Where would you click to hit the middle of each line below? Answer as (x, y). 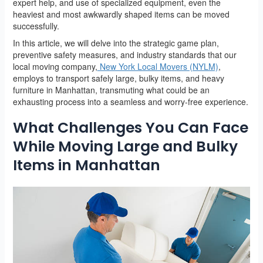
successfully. (36, 26)
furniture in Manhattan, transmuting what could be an (111, 90)
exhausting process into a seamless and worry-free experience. (130, 101)
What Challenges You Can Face (130, 127)
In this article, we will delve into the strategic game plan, (116, 43)
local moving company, (55, 66)
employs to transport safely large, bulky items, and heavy (118, 78)
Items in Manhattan (86, 165)
